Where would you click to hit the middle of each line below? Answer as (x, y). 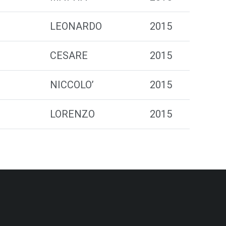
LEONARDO (76, 26)
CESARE (69, 55)
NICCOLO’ (72, 85)
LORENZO (72, 114)
